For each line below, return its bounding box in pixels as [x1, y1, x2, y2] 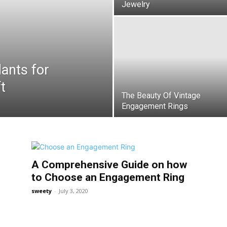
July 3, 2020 [59, 187, 88, 195]
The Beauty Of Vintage [122, 91, 201, 100]
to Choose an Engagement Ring [31, 171, 184, 183]
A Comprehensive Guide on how [31, 159, 187, 171]
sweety [31, 187, 52, 195]
